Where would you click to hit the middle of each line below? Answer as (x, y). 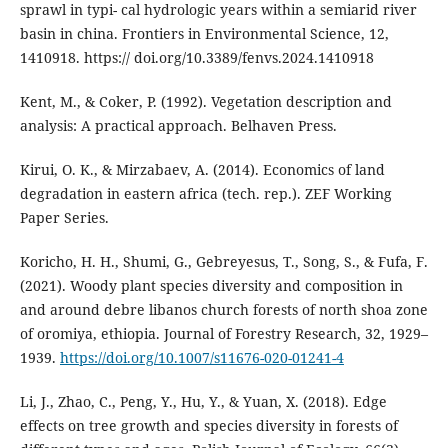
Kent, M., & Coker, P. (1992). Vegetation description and (205, 101)
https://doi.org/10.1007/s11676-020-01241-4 (201, 357)
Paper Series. (64, 217)
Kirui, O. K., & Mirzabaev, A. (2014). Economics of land (202, 169)
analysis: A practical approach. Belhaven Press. (178, 125)
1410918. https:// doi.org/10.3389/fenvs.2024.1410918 (196, 57)
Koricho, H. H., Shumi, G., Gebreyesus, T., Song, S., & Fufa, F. (223, 261)
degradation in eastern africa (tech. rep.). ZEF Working (205, 193)
